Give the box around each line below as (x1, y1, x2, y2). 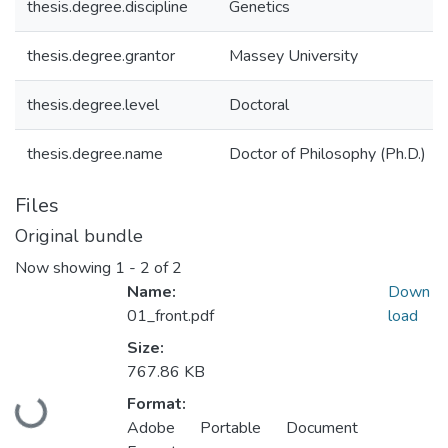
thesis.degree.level (27, 94, 159, 116)
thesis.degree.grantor (27, 45, 175, 67)
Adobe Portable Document (127, 417, 359, 440)
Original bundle (15, 224, 143, 248)
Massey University (229, 45, 358, 67)
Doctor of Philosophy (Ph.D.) (229, 143, 426, 165)
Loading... (15, 397, 84, 444)
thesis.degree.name (27, 143, 163, 165)
